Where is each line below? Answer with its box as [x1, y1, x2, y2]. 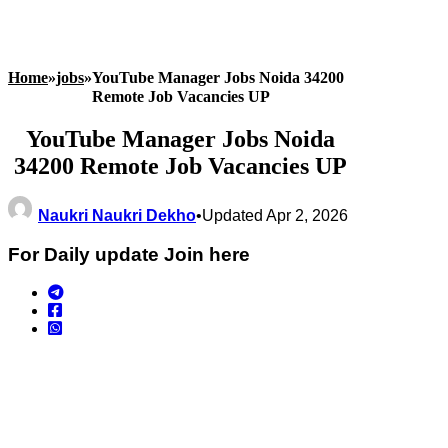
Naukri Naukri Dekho [38, 206, 196, 224]
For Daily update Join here [8, 243, 250, 265]
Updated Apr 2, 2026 [202, 206, 348, 224]
